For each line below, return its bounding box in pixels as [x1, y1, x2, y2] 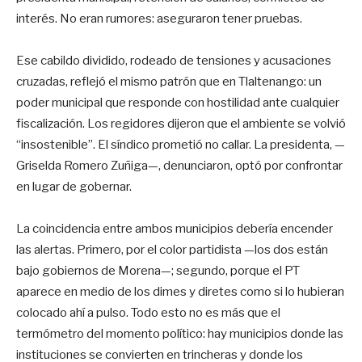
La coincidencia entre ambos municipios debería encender [16, 221, 333, 236]
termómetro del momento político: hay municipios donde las [16, 326, 343, 341]
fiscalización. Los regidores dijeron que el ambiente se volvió [16, 116, 346, 131]
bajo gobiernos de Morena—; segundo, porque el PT [16, 263, 300, 278]
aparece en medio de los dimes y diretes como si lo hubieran [16, 284, 344, 299]
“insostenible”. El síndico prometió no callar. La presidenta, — [16, 137, 345, 152]
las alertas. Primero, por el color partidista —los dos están [16, 242, 328, 257]
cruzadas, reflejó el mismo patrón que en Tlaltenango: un [16, 74, 322, 89]
